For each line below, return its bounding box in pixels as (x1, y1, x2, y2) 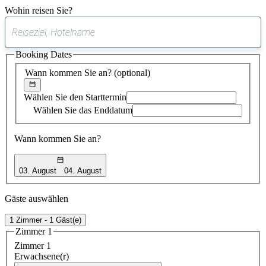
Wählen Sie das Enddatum (33, 105, 132, 116)
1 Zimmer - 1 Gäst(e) (9, 215, 81, 224)
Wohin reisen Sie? (5, 5, 72, 15)
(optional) (114, 67, 150, 78)
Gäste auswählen (5, 193, 68, 204)
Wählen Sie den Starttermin (24, 92, 126, 103)
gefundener (132, 41, 177, 51)
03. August (19, 166, 56, 175)
